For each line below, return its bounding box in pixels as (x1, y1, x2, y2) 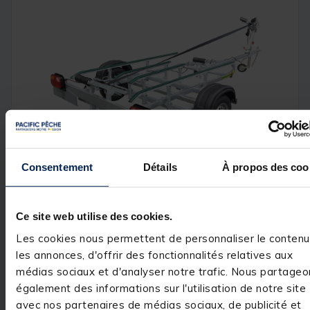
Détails (143, 161, 177, 173)
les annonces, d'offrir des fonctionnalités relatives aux (16, 248, 293, 262)
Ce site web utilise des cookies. (16, 210, 172, 222)
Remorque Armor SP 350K (45, 291, 203, 307)
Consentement (21, 161, 93, 173)
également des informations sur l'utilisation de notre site (16, 281, 306, 295)
